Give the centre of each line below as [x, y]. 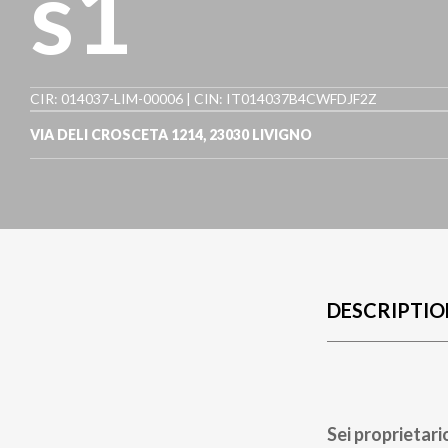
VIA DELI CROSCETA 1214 [116, 134]
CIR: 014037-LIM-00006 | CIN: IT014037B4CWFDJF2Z [203, 98]
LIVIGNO [282, 134]
